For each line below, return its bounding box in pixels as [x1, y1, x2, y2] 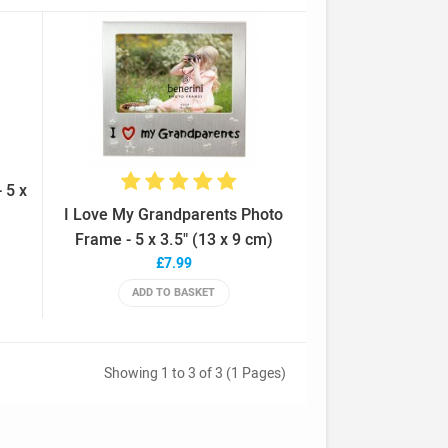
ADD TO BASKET [132, 284, 216, 302]
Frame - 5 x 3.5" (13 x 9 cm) [74, 228, 273, 253]
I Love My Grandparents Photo [64, 203, 284, 228]
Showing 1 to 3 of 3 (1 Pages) [104, 363, 286, 385]
